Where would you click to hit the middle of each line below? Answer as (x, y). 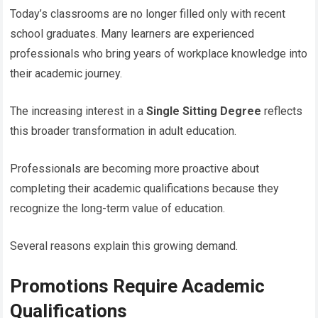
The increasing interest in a (78, 111)
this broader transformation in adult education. (124, 131)
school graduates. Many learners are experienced (132, 33)
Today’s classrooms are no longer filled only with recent (148, 13)
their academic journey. (66, 73)
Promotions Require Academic (138, 286)
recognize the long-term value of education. (118, 208)
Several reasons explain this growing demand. (124, 246)
